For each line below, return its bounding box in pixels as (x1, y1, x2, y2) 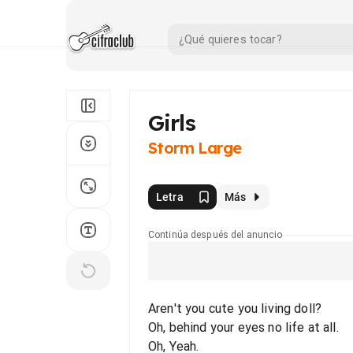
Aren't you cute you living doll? (148, 301, 322, 316)
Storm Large (148, 138, 242, 158)
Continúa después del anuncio (148, 229, 283, 240)
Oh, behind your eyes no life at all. (148, 320, 339, 335)
